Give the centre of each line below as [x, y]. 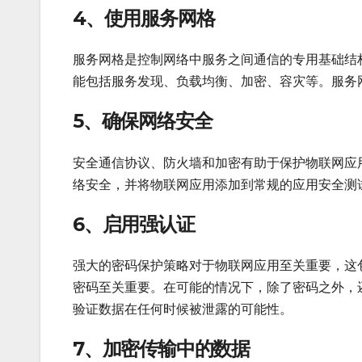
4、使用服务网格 [144, 18]
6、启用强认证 [134, 224]
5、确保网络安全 [143, 121]
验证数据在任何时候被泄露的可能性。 [183, 309]
